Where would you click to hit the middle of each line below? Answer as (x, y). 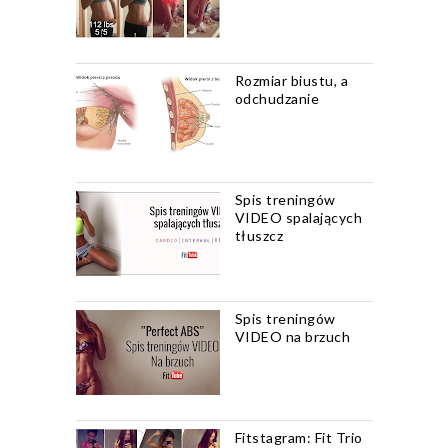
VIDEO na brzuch (292, 336)
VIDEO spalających (298, 217)
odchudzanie (276, 98)
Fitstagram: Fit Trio (298, 437)
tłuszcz (258, 235)
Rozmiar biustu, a (291, 80)
